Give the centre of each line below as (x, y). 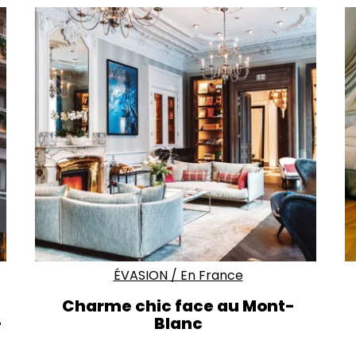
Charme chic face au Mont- (178, 306)
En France (211, 275)
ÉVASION (140, 275)
